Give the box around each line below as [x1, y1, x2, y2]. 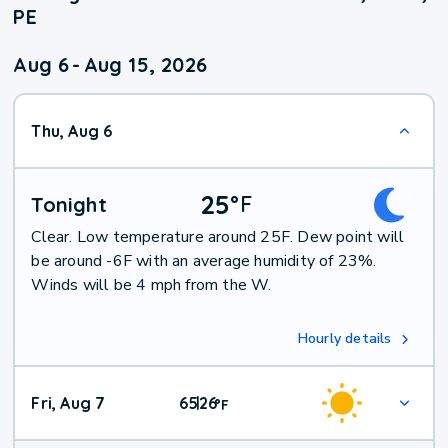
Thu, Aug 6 [31, 121, 113, 142]
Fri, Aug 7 [31, 393, 106, 414]
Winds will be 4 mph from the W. [31, 274, 272, 297]
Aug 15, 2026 [83, 52, 208, 78]
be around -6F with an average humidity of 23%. [31, 250, 377, 273]
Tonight [31, 192, 107, 218]
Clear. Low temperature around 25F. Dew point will [31, 226, 405, 249]
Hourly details [297, 329, 392, 349]
